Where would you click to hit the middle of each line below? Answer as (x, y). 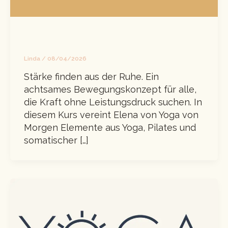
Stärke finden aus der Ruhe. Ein (91, 77)
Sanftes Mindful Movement (85, 37)
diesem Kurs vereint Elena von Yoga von (111, 115)
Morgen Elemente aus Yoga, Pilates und (110, 128)
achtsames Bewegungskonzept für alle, (110, 90)
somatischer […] (56, 140)
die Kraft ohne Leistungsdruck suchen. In (113, 102)
